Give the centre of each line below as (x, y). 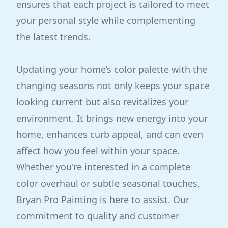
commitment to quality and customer (98, 216)
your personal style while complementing (106, 20)
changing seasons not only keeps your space (113, 85)
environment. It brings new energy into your (112, 118)
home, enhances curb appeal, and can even (110, 134)
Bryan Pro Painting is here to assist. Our (103, 199)
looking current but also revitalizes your (102, 102)
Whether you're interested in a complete (103, 167)
